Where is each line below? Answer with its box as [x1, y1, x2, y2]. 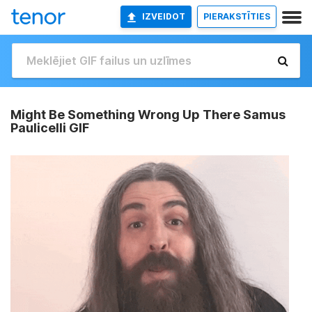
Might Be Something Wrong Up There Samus [10, 107, 286, 122]
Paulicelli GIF [10, 120, 89, 135]
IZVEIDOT [142, 11, 185, 22]
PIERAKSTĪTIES [203, 11, 270, 22]
